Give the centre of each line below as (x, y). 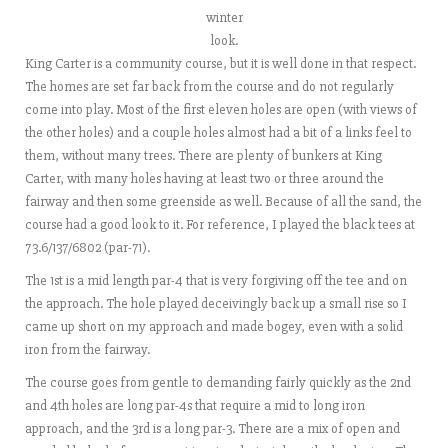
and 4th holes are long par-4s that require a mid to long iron (195, 405)
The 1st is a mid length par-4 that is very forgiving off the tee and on (216, 280)
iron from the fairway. (87, 349)
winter (224, 17)
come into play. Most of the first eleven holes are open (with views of (221, 109)
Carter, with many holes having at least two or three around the (204, 178)
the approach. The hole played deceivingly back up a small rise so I (216, 303)
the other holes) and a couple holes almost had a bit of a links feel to (218, 132)
